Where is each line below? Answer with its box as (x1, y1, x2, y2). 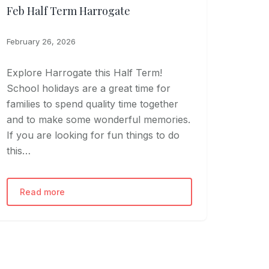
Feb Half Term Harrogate (6, 3, 130, 18)
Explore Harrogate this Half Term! (6, 66, 162, 79)
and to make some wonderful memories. (6, 113, 190, 125)
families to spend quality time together (6, 97, 178, 110)
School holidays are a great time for (6, 82, 171, 94)
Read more (19, 186, 65, 197)
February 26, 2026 (6, 36, 76, 46)
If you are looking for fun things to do (6, 128, 180, 141)
